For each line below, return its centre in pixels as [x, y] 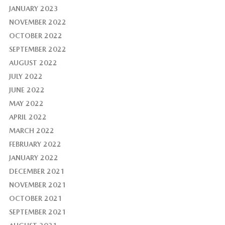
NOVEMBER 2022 [37, 22]
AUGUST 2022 [33, 63]
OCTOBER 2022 [35, 36]
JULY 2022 [26, 77]
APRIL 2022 [28, 117]
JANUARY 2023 [33, 9]
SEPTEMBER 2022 [37, 49]
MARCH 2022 [31, 131]
